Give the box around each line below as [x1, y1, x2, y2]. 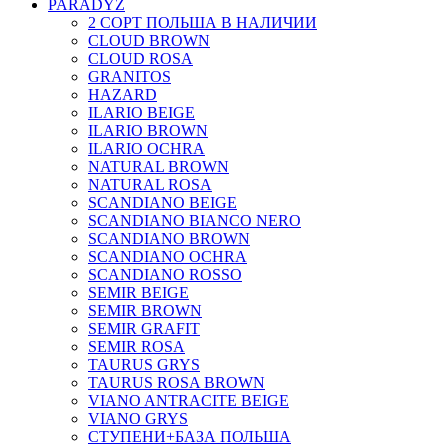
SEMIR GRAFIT [88, 320, 200, 338]
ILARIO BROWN [88, 122, 208, 140]
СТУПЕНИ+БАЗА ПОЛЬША [88, 428, 291, 446]
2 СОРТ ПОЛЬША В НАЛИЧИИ [88, 14, 317, 32]
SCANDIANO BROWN [88, 230, 250, 248]
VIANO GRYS [88, 410, 188, 428]
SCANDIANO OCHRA [88, 248, 247, 266]
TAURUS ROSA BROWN [88, 374, 265, 392]
